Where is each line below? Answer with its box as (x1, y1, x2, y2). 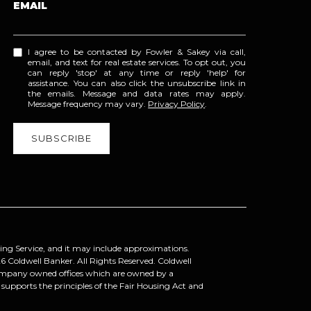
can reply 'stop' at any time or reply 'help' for (28, 67, 246, 78)
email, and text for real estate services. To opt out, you (28, 56, 246, 67)
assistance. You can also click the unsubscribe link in (28, 77, 246, 88)
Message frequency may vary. (28, 98, 149, 109)
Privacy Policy (148, 98, 205, 109)
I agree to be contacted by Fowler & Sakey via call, (28, 46, 246, 57)
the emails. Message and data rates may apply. (28, 87, 246, 99)
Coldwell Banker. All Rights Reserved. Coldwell (5, 255, 192, 267)
